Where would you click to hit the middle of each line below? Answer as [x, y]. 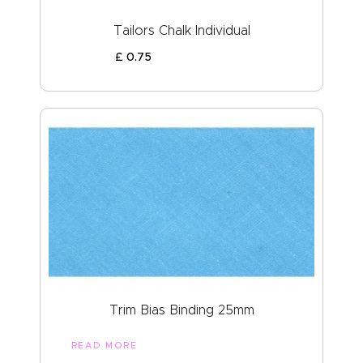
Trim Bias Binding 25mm [181, 310]
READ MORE [104, 346]
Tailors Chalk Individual [181, 30]
